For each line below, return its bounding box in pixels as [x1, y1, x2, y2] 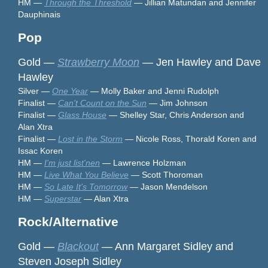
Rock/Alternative [18, 214, 118, 229]
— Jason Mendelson [127, 181, 208, 191]
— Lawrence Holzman [100, 157, 186, 167]
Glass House [58, 109, 106, 120]
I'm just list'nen [44, 157, 100, 167]
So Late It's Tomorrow [44, 181, 127, 191]
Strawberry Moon [57, 56, 139, 68]
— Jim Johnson [147, 98, 208, 108]
